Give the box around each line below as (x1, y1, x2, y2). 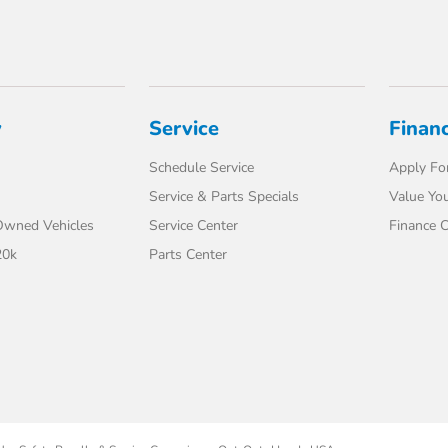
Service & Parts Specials (149, 187, 300, 206)
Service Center (149, 216, 239, 235)
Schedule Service (149, 158, 255, 177)
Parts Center (149, 245, 228, 264)
